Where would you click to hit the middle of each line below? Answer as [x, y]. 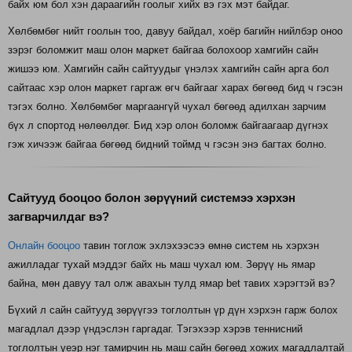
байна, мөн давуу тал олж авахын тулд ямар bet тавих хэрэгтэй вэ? [171, 283]
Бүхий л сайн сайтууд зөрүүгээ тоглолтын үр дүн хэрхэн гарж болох [173, 310]
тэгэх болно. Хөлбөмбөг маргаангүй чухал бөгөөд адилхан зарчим [167, 106]
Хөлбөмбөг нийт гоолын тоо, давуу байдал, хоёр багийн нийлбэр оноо [175, 31]
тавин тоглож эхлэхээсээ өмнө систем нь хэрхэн [200, 245]
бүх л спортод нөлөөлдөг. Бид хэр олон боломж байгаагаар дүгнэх [168, 125]
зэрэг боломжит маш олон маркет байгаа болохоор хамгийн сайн [163, 49]
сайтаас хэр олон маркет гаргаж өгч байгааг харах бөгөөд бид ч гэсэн [175, 87]
